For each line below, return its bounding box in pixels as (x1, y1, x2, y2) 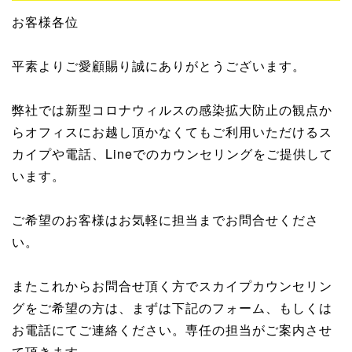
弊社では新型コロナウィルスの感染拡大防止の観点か (12, 101, 332, 119)
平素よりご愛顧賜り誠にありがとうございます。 (12, 57, 306, 75)
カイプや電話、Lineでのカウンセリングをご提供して (12, 145, 333, 163)
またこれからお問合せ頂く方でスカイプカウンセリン (12, 277, 332, 295)
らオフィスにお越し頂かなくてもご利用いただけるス (12, 123, 332, 141)
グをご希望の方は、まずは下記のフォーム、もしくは (12, 299, 332, 317)
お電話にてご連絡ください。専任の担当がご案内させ (12, 321, 332, 339)
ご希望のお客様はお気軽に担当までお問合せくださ (12, 211, 319, 229)
